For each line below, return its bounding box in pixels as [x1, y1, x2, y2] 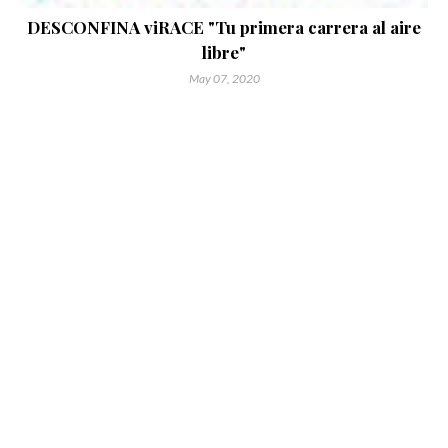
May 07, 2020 [188, 71, 260, 87]
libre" [202, 41, 246, 64]
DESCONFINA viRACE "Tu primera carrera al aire [27, 16, 421, 39]
